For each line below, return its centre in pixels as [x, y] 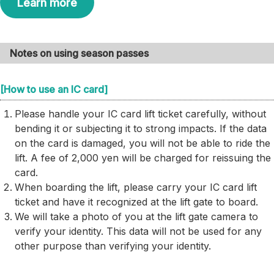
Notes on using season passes [79, 54]
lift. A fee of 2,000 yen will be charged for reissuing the [143, 158]
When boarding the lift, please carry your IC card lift [136, 187]
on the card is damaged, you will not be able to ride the [143, 143]
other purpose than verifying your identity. [113, 246]
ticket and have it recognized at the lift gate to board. [136, 202]
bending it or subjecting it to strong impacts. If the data [141, 129]
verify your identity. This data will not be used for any [138, 231]
